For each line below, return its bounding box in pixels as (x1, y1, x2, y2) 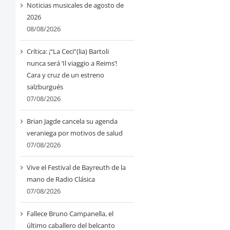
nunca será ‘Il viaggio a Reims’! (26, 59, 117, 68)
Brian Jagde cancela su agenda (26, 117, 118, 126)
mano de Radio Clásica (26, 175, 95, 184)
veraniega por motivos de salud (26, 128, 123, 138)
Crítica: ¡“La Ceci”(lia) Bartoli (26, 47, 109, 56)
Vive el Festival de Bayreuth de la (26, 163, 126, 172)
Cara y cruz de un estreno (26, 70, 104, 80)
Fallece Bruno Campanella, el (26, 209, 113, 219)
